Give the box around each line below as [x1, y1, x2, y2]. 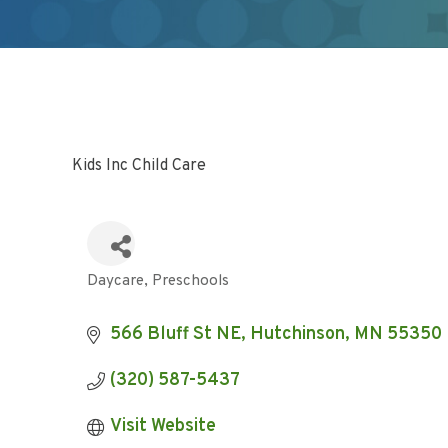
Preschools [152, 271, 229, 291]
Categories [86, 281, 176, 304]
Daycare [87, 271, 144, 291]
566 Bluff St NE [109, 323, 241, 346]
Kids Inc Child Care [72, 156, 206, 176]
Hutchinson [249, 323, 345, 346]
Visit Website [109, 415, 216, 438]
